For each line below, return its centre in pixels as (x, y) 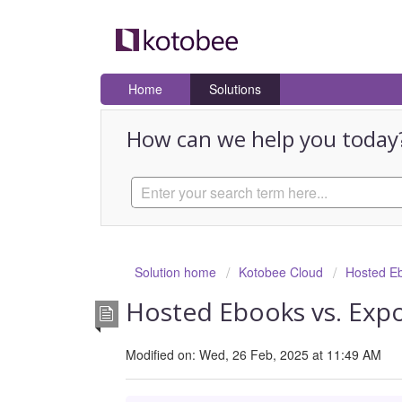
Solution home (177, 272)
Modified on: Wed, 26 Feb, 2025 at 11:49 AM (253, 354)
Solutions (235, 89)
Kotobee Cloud (281, 272)
